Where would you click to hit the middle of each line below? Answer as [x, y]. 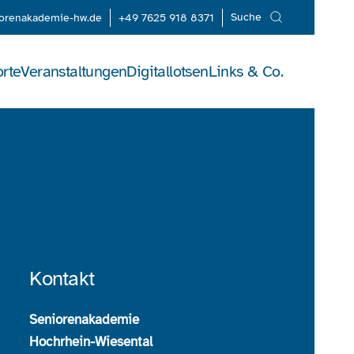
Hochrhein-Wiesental [91, 342]
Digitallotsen [168, 71]
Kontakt [62, 279]
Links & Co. [245, 71]
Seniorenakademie [85, 320]
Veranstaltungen [74, 71]
